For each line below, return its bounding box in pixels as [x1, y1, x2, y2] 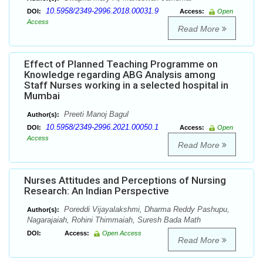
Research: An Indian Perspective [24, 185, 169, 197]
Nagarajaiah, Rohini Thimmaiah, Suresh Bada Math [27, 215, 201, 225]
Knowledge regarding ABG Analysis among [24, 69, 215, 81]
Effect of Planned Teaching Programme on [24, 58, 218, 70]
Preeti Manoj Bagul [62, 110, 129, 119]
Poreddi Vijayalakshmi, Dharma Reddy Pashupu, [62, 205, 230, 214]
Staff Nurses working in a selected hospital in [24, 79, 228, 92]
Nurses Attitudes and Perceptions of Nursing [24, 174, 226, 187]
